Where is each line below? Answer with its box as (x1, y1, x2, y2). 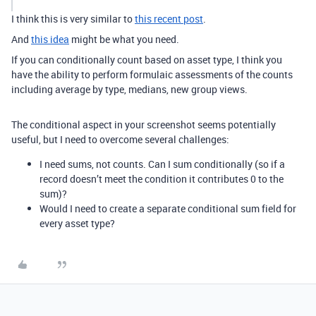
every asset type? (39, 217, 115, 230)
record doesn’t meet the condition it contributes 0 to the (39, 172, 284, 186)
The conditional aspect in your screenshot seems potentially (11, 118, 276, 131)
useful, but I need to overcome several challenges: (11, 133, 229, 146)
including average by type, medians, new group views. (11, 83, 248, 96)
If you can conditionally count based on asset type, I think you (11, 53, 282, 66)
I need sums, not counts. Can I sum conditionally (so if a (39, 157, 285, 171)
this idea (31, 32, 69, 46)
